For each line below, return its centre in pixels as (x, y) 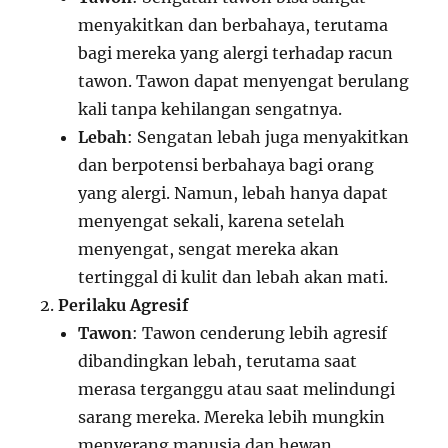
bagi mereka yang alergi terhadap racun (236, 52)
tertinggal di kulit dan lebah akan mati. (233, 276)
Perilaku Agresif (124, 304)
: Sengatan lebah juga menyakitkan (268, 136)
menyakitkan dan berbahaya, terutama (233, 24)
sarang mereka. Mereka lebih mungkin (232, 416)
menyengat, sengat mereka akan (209, 248)
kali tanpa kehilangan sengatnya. (210, 108)
